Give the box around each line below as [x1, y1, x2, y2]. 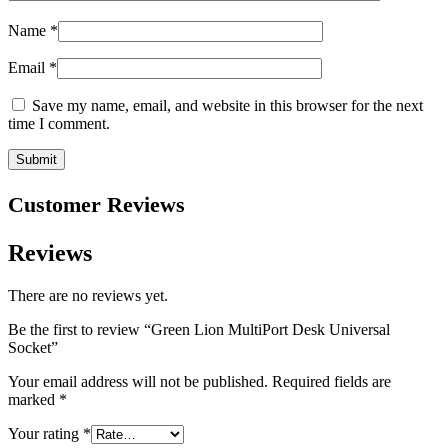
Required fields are [272, 373, 391, 391]
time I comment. [8, 115, 110, 133]
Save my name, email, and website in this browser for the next [32, 97, 423, 115]
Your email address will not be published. [8, 373, 268, 391]
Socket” [8, 339, 58, 357]
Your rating [8, 425, 83, 443]
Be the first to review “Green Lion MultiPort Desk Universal [8, 321, 390, 339]
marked [8, 391, 59, 409]
